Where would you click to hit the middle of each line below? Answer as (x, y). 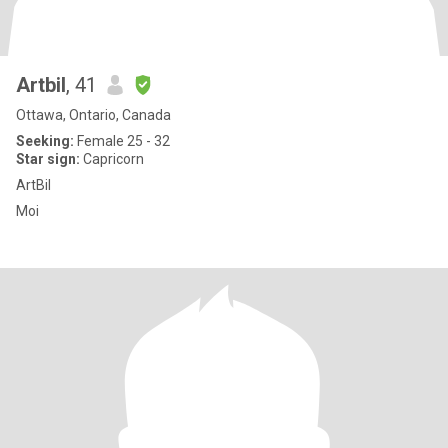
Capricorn (112, 159)
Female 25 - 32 (122, 141)
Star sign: (48, 159)
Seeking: (45, 141)
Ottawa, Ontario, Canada (93, 115)
